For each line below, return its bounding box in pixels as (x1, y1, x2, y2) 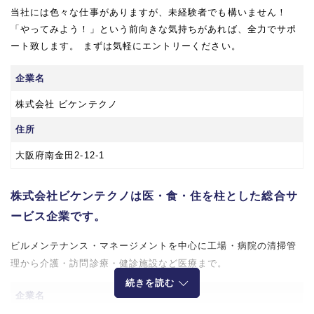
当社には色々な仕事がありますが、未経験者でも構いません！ (11, 6, 287, 18)
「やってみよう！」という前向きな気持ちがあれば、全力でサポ (11, 23, 297, 34)
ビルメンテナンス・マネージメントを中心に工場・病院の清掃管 (11, 240, 297, 251)
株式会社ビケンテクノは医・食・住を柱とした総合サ (11, 189, 298, 202)
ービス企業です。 (11, 209, 107, 222)
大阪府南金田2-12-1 (15, 149, 104, 161)
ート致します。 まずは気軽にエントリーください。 (11, 40, 241, 51)
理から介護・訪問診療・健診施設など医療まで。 (11, 257, 228, 268)
